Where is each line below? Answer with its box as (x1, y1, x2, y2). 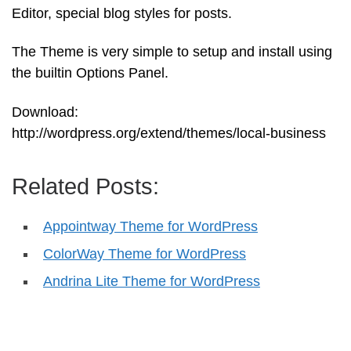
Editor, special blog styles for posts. (12, 5, 232, 21)
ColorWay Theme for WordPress (43, 245, 246, 262)
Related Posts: (12, 173, 159, 199)
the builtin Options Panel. (12, 65, 168, 81)
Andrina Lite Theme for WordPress (43, 273, 260, 289)
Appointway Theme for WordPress (43, 218, 258, 234)
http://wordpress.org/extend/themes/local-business (12, 125, 326, 141)
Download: (12, 103, 78, 120)
